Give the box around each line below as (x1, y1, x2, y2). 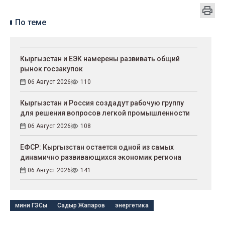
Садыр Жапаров (57, 201, 105, 209)
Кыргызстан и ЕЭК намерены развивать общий (20, 54, 180, 63)
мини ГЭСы (15, 201, 47, 209)
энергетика (115, 201, 149, 209)
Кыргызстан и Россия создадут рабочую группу (20, 98, 184, 107)
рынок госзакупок (20, 64, 83, 73)
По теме (15, 17, 46, 27)
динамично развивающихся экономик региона (20, 153, 181, 161)
